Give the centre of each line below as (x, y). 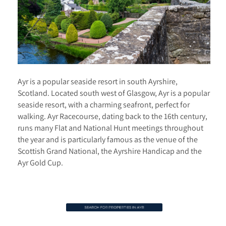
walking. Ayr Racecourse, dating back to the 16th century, (112, 116)
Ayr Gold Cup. (40, 162)
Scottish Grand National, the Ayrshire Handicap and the (110, 151)
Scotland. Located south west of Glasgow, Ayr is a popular (114, 93)
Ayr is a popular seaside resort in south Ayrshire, (98, 81)
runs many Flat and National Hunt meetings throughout (110, 127)
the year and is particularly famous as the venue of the (108, 139)
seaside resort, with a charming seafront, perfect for (104, 104)
